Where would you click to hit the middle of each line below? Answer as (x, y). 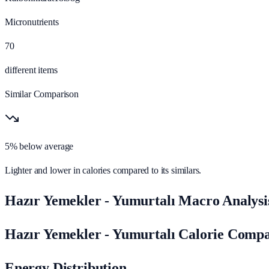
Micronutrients (32, 22)
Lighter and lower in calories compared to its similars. (103, 170)
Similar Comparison (42, 94)
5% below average (39, 146)
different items (31, 70)
